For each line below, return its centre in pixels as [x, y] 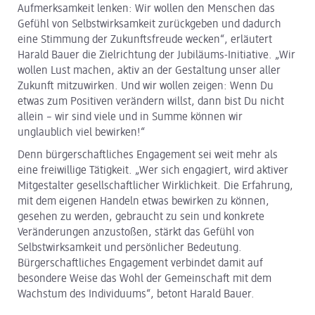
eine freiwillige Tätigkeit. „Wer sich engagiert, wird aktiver [153, 171]
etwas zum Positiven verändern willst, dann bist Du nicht [151, 102]
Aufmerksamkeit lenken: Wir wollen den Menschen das [146, 9]
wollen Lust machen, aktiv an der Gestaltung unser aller [149, 71]
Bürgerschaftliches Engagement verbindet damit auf [140, 264]
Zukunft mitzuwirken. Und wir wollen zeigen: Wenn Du [146, 87]
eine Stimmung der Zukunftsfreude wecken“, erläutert [145, 40]
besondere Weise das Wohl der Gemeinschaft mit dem [144, 279]
